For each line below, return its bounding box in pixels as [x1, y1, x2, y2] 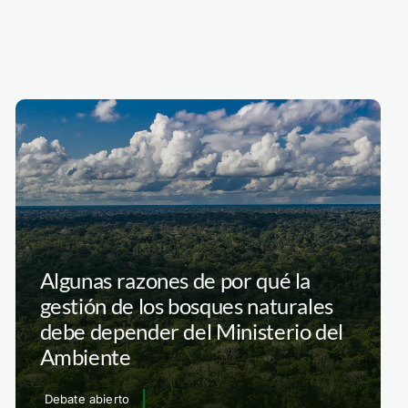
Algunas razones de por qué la [39, 266, 311, 293]
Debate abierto [44, 391, 130, 406]
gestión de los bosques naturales [39, 291, 334, 319]
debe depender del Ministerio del [39, 317, 344, 344]
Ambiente [39, 342, 131, 370]
